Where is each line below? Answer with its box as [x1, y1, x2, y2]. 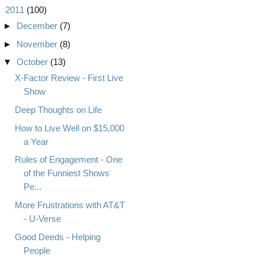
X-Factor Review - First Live [14, 73, 123, 83]
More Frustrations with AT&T [14, 200, 125, 211]
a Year [23, 136, 49, 147]
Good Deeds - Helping [14, 231, 101, 242]
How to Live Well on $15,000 [14, 122, 124, 133]
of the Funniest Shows [23, 168, 109, 179]
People [23, 245, 50, 256]
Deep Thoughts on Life [14, 104, 102, 115]
